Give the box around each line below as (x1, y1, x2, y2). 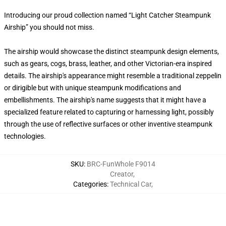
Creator (110, 170, 133, 178)
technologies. (4, 132, 46, 140)
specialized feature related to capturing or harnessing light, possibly (4, 108, 214, 116)
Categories (73, 180, 107, 188)
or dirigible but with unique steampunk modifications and (4, 84, 181, 92)
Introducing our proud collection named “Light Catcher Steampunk (4, 11, 211, 19)
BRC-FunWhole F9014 (87, 160, 155, 168)
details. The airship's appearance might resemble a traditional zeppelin (4, 72, 221, 80)
